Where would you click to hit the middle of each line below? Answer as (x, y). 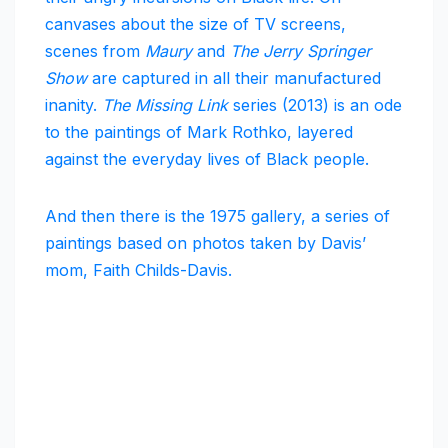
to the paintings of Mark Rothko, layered (199, 132)
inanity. (73, 105)
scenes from (95, 51)
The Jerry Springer (300, 51)
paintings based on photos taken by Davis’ (205, 243)
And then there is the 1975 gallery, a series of (217, 216)
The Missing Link (165, 105)
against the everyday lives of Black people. (207, 159)
